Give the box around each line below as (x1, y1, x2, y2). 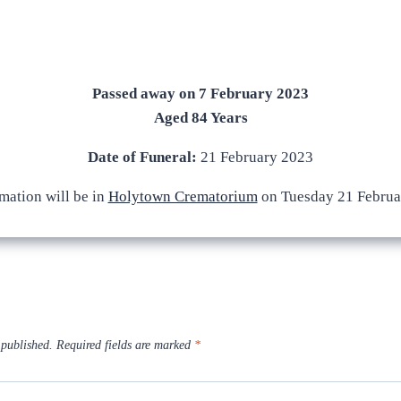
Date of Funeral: (88, 148, 197, 166)
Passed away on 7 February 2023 (92, 84, 309, 102)
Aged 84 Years (153, 108, 248, 126)
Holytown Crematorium (107, 187, 258, 205)
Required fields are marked (56, 338, 194, 353)
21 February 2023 (197, 148, 313, 166)
